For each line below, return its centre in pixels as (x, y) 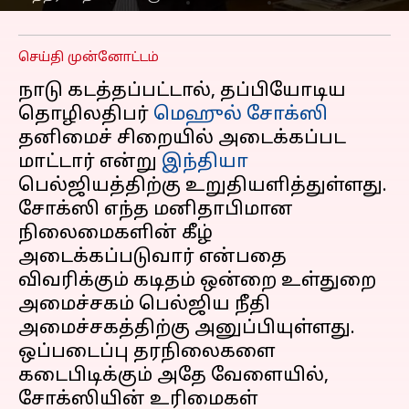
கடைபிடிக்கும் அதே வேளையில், (173, 376)
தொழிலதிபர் (86, 115)
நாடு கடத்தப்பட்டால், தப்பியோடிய (182, 91)
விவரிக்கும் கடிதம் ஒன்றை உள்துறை (197, 281)
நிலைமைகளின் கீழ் (115, 234)
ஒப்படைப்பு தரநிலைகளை (147, 352)
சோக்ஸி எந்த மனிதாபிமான (156, 210)
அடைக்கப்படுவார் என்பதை (152, 257)
